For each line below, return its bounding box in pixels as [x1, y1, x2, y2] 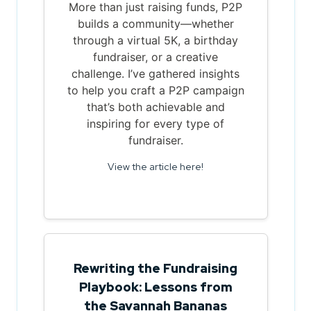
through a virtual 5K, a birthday [73, 33, 238, 47]
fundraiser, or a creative [93, 49, 218, 64]
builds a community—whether [77, 16, 234, 31]
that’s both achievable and [86, 99, 225, 114]
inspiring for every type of [87, 116, 224, 131]
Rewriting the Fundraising [74, 260, 237, 276]
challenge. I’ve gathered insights [72, 66, 239, 81]
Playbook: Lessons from [78, 278, 233, 295]
